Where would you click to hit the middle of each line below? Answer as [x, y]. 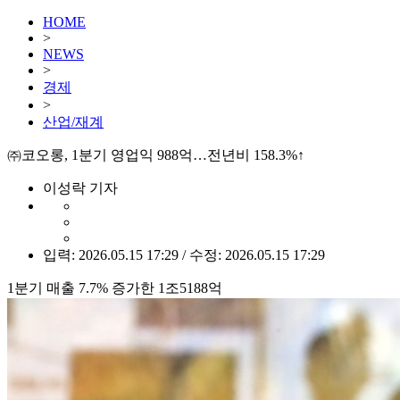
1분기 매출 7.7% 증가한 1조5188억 [115, 288]
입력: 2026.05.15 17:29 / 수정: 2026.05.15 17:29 [184, 255]
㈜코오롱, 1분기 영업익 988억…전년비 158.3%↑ [156, 155]
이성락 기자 [80, 188]
